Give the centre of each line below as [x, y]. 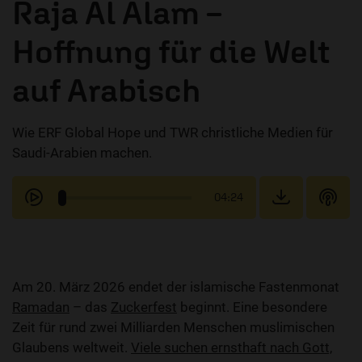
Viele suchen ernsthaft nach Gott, [232, 348]
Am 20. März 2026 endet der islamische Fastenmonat [176, 287]
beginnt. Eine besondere [252, 307]
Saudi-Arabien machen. [82, 153]
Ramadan [41, 307]
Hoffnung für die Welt [171, 52]
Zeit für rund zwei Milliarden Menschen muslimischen [173, 328]
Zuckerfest [144, 307]
